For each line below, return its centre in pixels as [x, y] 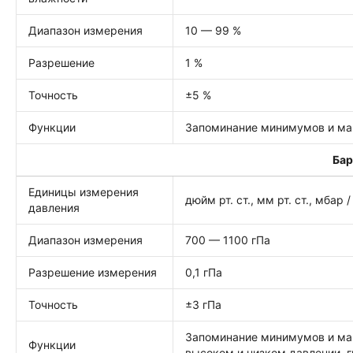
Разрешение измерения [93, 272]
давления [54, 208]
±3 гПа [203, 305]
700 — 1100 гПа [228, 240]
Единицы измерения [84, 192]
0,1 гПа [204, 272]
